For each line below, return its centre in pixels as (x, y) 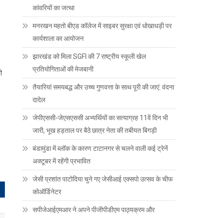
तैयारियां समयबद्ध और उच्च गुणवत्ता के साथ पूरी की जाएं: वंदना (104, 87)
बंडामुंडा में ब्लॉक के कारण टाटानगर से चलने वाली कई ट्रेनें (100, 149)
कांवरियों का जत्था (54, 8)
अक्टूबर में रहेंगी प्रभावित (62, 161)
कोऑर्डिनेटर (47, 192)
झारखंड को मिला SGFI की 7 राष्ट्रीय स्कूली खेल (90, 57)
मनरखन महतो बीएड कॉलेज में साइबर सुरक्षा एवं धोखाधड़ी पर (102, 26)
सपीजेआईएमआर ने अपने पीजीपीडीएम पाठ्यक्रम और (94, 210)
